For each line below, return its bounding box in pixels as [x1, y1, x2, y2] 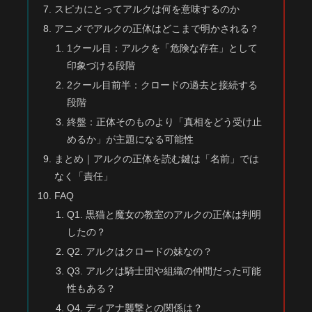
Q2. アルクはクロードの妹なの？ [66, 246, 212, 258]
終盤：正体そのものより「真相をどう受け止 [66, 116, 262, 127]
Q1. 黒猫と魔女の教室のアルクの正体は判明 [66, 209, 261, 221]
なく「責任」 [54, 170, 114, 182]
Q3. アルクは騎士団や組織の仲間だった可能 [66, 265, 261, 277]
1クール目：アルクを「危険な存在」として [66, 42, 258, 54]
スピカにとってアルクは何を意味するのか [54, 3, 240, 15]
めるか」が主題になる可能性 [66, 133, 194, 145]
